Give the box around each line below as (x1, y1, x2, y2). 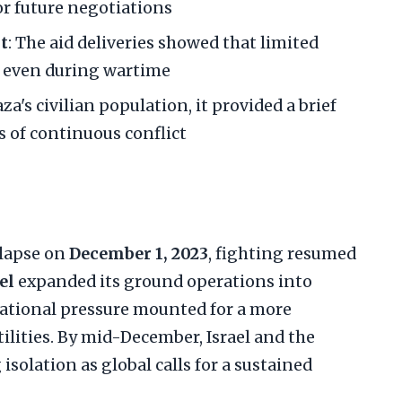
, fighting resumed (208, 244, 356, 264)
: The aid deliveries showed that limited (8, 33, 319, 53)
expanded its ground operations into (14, 272, 312, 292)
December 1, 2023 (69, 244, 208, 264)
